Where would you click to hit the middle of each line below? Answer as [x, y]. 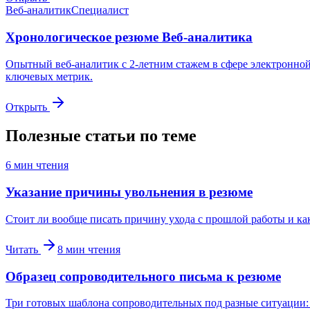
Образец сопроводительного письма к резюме [143, 276]
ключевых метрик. [49, 76]
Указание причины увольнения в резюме [129, 192]
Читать [23, 249]
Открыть [28, 107]
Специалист [100, 10]
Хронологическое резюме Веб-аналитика [129, 37]
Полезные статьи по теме [101, 136]
